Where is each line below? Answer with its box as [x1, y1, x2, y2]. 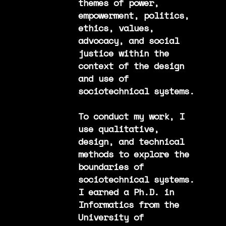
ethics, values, [78, 21, 154, 34]
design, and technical [78, 134, 184, 148]
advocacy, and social [78, 33, 179, 47]
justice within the [78, 46, 169, 60]
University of [78, 210, 144, 223]
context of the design [78, 59, 184, 72]
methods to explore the [78, 147, 189, 160]
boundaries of [78, 159, 144, 173]
